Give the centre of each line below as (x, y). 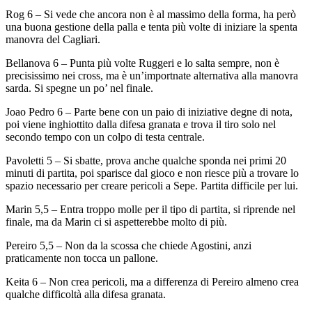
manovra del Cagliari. (53, 39)
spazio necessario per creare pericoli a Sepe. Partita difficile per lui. (152, 185)
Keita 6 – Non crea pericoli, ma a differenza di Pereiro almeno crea (152, 281)
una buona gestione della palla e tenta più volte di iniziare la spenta (151, 26)
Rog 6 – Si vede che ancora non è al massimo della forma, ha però (151, 14)
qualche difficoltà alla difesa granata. (86, 294)
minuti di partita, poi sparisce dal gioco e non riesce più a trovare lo (152, 173)
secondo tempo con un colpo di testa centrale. (105, 136)
